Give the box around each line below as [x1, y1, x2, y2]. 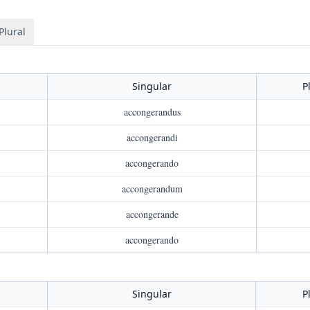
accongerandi [126, 131, 178, 144]
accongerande [125, 208, 179, 221]
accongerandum [121, 182, 183, 195]
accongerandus [123, 105, 181, 118]
